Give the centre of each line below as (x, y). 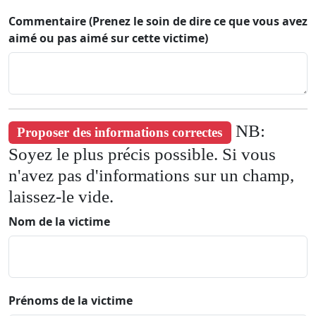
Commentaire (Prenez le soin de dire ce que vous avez (158, 21)
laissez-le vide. (61, 196)
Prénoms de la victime (71, 300)
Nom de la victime (59, 221)
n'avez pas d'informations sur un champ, (151, 175)
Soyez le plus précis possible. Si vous (142, 154)
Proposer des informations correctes (120, 132)
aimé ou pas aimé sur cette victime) (108, 38)
